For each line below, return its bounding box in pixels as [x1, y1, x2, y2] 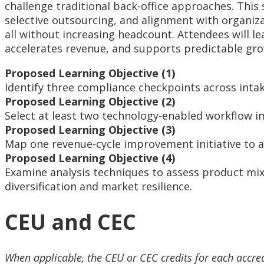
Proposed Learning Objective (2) [5, 94, 175, 109]
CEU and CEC [5, 207, 136, 237]
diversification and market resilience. [5, 179, 192, 194]
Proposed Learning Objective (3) [5, 123, 175, 137]
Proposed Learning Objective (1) [5, 66, 175, 81]
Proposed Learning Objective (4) [5, 151, 175, 166]
